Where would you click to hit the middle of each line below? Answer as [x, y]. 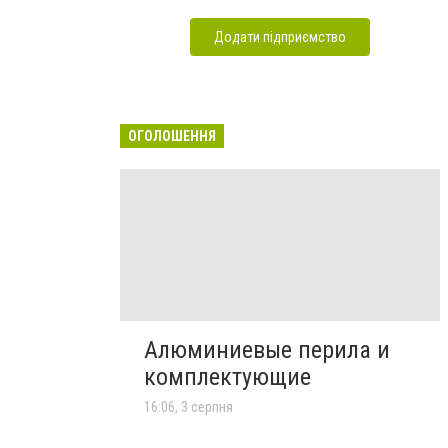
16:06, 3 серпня [188, 407]
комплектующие [227, 377]
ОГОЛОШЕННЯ [172, 136]
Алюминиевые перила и [267, 350]
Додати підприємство [280, 37]
